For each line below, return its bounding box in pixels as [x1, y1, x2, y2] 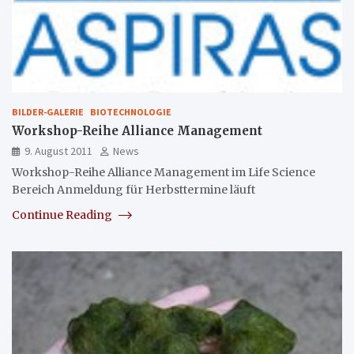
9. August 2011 [24, 143, 92, 158]
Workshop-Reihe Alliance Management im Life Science [12, 164, 315, 179]
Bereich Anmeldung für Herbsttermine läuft [12, 182, 255, 197]
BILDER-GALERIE [12, 105, 84, 118]
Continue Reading [12, 207, 115, 222]
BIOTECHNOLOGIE [90, 105, 171, 118]
